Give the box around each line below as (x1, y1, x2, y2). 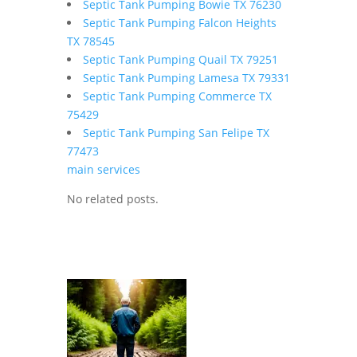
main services (67, 162, 140, 177)
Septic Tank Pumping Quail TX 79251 (83, 52, 278, 67)
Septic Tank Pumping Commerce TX (83, 88, 272, 104)
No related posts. (67, 191, 159, 206)
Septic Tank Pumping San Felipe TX (83, 125, 269, 140)
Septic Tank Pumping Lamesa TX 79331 (83, 70, 290, 85)
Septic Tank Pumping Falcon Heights (83, 15, 277, 30)
